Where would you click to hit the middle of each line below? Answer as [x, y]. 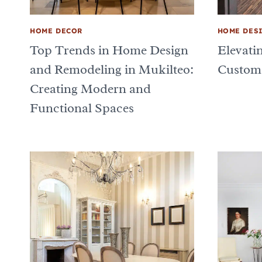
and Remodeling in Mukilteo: [112, 69]
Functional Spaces [82, 108]
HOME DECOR [56, 30]
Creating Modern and [90, 89]
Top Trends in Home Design [109, 50]
